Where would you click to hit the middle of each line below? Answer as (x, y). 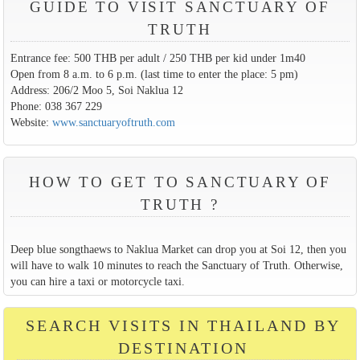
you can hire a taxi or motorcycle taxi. (97, 281)
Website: (31, 123)
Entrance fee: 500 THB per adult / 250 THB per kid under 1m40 (157, 58)
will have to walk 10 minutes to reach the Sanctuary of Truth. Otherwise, (176, 265)
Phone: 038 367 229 (56, 106)
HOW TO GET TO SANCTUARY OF (180, 182)
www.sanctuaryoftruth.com (113, 123)
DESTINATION (183, 348)
